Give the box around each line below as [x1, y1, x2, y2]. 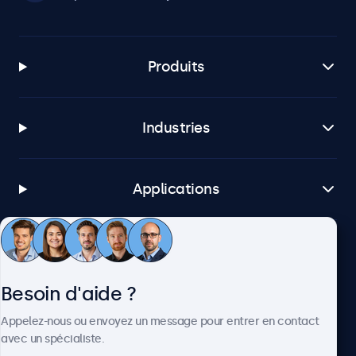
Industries [142, 119, 211, 137]
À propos [145, 303, 207, 321]
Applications [133, 180, 220, 199]
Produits [147, 58, 205, 76]
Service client [130, 242, 222, 260]
